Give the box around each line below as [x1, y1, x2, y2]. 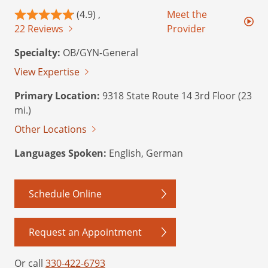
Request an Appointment [29, 226, 142, 239]
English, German [106, 147, 183, 160]
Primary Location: [14, 89, 100, 103]
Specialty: [14, 46, 60, 60]
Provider [166, 22, 206, 36]
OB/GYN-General [60, 46, 138, 60]
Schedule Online [29, 187, 102, 201]
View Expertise [14, 65, 80, 79]
